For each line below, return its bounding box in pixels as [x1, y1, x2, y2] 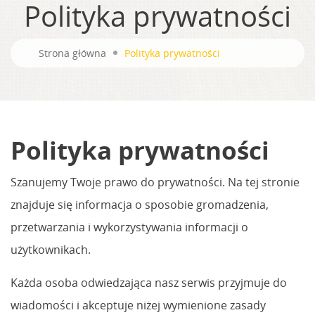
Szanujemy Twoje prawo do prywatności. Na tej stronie [11, 174, 300, 190]
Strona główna [39, 46, 106, 60]
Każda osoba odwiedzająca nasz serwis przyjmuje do [11, 274, 287, 290]
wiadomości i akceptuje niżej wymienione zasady [11, 297, 266, 313]
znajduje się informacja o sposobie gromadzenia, [11, 196, 269, 212]
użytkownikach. [11, 241, 91, 257]
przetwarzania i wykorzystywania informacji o [11, 219, 248, 235]
